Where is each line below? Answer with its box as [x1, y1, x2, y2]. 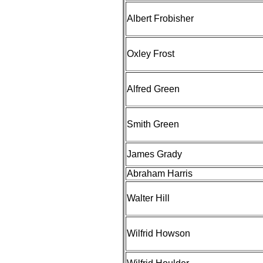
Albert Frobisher [127, 14, 194, 23]
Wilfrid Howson [127, 228, 190, 238]
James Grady [127, 149, 182, 159]
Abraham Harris [127, 168, 193, 178]
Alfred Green [127, 84, 180, 94]
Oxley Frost [127, 49, 174, 59]
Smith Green [127, 119, 179, 129]
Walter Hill [127, 193, 170, 203]
